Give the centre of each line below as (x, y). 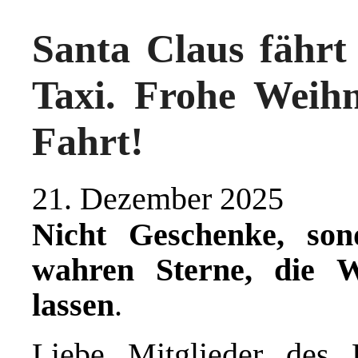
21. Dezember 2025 (158, 198)
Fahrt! (88, 141)
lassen (73, 304)
